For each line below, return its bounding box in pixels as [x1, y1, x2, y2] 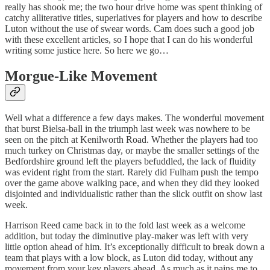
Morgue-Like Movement [5, 67, 157, 84]
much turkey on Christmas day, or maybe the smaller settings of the [5, 145, 259, 155]
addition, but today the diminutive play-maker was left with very [5, 230, 248, 241]
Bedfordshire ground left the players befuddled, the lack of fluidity [5, 155, 256, 166]
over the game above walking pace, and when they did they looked [5, 177, 259, 188]
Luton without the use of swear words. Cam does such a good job [5, 23, 254, 34]
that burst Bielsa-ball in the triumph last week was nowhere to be [5, 123, 250, 134]
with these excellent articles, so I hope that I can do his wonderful [5, 34, 253, 45]
